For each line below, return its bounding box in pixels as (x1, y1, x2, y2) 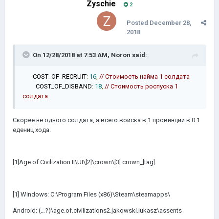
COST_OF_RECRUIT (24, 73, 87, 80)
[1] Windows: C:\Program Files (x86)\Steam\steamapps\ (13, 191, 172, 198)
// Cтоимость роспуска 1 (105, 83, 178, 90)
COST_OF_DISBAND (36, 83, 92, 90)
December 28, (150, 19, 191, 26)
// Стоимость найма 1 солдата (99, 73, 190, 80)
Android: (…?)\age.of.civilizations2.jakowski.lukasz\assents (13, 207, 182, 214)
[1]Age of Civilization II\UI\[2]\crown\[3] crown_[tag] (13, 158, 155, 166)
